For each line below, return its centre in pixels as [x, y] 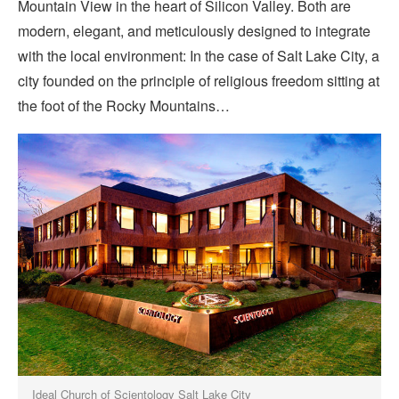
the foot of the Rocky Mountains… [124, 105]
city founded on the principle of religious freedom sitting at [199, 80]
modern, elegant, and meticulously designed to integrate [194, 30]
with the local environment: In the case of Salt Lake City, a [199, 55]
